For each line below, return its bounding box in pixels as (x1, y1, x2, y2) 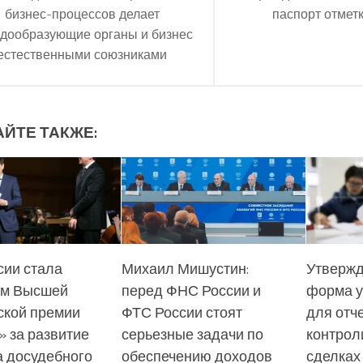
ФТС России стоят (121, 301, 242, 323)
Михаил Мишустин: (121, 257, 249, 280)
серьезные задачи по (121, 322, 263, 345)
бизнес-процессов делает (4, 3, 160, 23)
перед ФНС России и (121, 279, 261, 301)
